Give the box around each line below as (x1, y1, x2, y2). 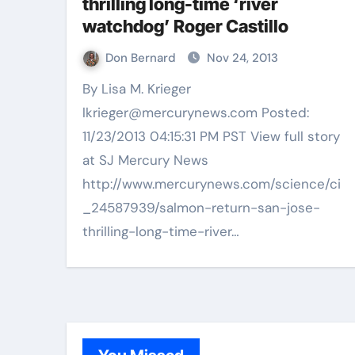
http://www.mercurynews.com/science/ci (82, 175, 341, 193)
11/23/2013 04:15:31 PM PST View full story (82, 128, 340, 145)
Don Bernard (105, 50, 179, 66)
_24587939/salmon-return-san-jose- (82, 199, 320, 216)
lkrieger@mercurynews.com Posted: (82, 104, 309, 121)
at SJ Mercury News (82, 151, 208, 169)
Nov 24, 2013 (207, 50, 278, 66)
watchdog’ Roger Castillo (82, 16, 288, 36)
